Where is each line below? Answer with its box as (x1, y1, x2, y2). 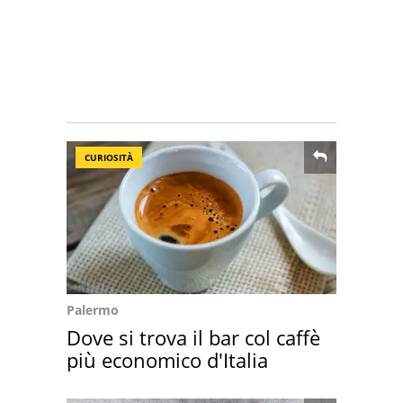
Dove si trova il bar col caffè (67, 324, 320, 351)
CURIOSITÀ (85, 151, 133, 164)
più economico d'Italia (67, 346, 268, 373)
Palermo (67, 301, 119, 318)
